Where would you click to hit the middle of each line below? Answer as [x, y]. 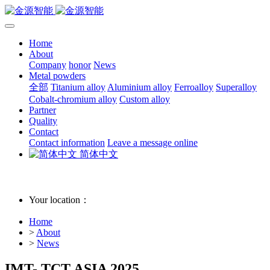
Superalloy [236, 87]
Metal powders [57, 76]
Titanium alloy [78, 87]
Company [48, 65]
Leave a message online [152, 143]
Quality [43, 121]
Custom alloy [145, 99]
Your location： [59, 200]
